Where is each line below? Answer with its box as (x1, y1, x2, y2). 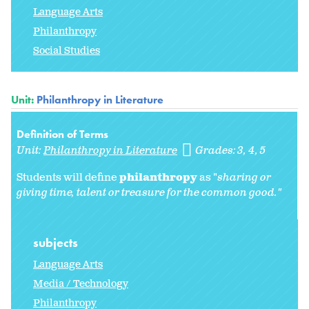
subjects (33, 234, 81, 250)
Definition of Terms (17, 126, 108, 141)
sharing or (217, 170, 271, 185)
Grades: (195, 143, 239, 158)
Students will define (17, 170, 119, 185)
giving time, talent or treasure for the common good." (17, 185, 281, 200)
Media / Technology (33, 277, 128, 290)
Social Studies (33, 43, 100, 57)
